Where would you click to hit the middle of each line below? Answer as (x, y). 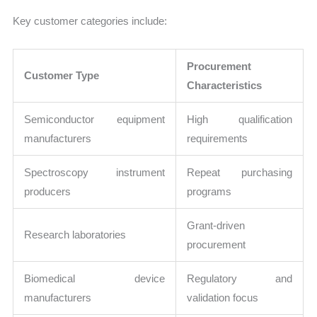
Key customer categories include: (90, 21)
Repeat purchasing (240, 172)
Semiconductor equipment (95, 119)
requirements (218, 138)
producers (48, 191)
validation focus (223, 297)
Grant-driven (216, 225)
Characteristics (225, 85)
